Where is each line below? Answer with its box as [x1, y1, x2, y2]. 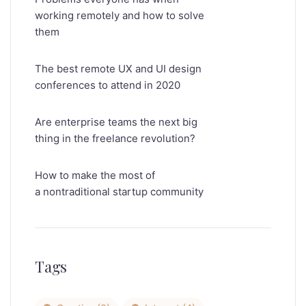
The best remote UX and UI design [35, 62, 201, 75]
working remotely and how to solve [35, 9, 204, 22]
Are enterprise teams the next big [35, 115, 197, 128]
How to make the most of [35, 169, 155, 182]
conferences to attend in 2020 [35, 79, 180, 92]
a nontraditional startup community [35, 185, 204, 198]
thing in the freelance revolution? [35, 132, 195, 145]
